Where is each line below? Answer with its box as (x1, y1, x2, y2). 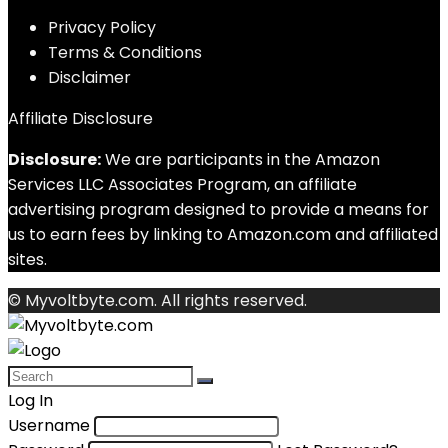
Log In (8, 389, 53, 412)
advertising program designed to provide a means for (8, 198, 429, 221)
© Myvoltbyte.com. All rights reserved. (8, 289, 307, 312)
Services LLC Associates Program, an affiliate (8, 173, 357, 196)
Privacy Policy (48, 16, 156, 39)
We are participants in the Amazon (101, 148, 380, 171)
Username (8, 414, 90, 437)
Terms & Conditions (48, 41, 202, 64)
